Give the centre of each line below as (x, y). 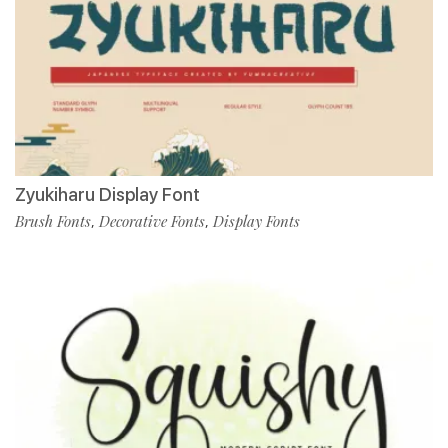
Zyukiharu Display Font (107, 194)
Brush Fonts (53, 220)
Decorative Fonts (152, 220)
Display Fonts (256, 220)
